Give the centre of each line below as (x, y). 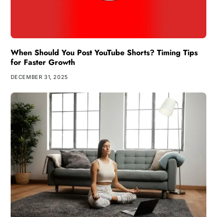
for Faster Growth (43, 62)
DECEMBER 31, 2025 (39, 77)
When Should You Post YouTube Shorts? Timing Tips (104, 52)
